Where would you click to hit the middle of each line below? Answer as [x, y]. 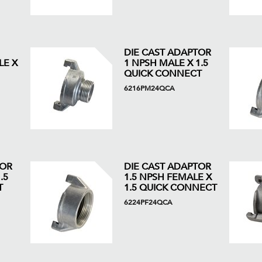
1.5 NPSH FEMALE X [168, 177]
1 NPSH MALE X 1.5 [166, 63]
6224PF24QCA [148, 202]
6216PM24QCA [149, 88]
